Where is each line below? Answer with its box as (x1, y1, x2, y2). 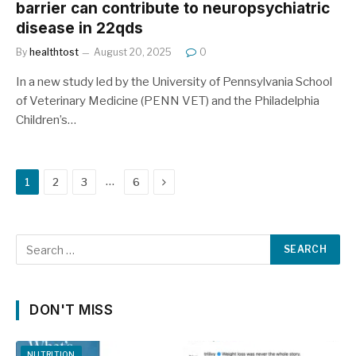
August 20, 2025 (94, 46, 172, 58)
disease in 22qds (16, 19, 143, 37)
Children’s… (16, 113, 76, 127)
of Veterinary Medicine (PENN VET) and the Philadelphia (16, 94, 319, 108)
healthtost (29, 46, 79, 58)
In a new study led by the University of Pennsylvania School (16, 75, 332, 89)
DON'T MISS (29, 302, 114, 318)
